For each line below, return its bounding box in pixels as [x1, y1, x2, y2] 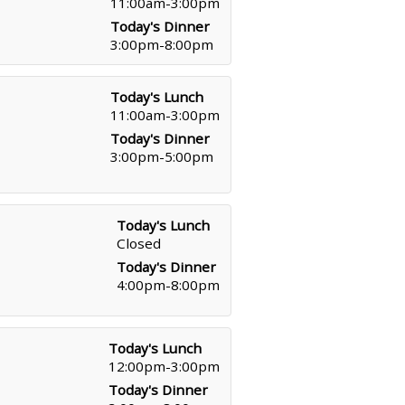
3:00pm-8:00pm [110, 35, 213, 53]
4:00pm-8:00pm [117, 276, 220, 294]
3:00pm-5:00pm [110, 147, 213, 165]
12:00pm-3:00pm [108, 357, 220, 375]
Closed [117, 234, 161, 252]
